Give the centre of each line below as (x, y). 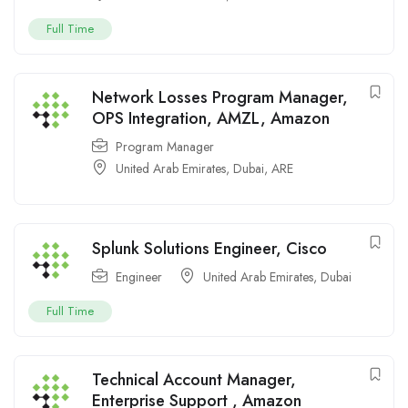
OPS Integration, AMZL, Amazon (211, 119)
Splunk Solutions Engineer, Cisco (209, 249)
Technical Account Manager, (194, 380)
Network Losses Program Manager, (220, 98)
